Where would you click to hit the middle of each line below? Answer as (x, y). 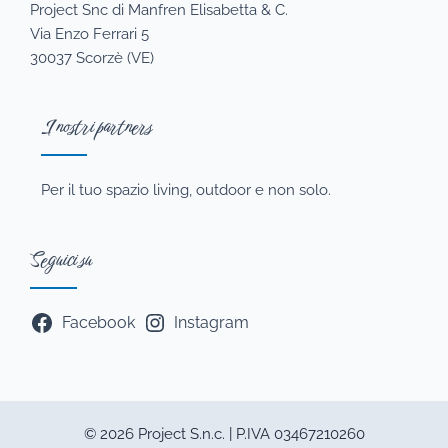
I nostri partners (96, 127)
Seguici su (61, 259)
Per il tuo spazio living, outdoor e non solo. (185, 190)
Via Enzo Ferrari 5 (89, 33)
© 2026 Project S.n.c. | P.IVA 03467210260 (224, 433)
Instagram (212, 322)
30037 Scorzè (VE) (92, 57)
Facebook (98, 322)
